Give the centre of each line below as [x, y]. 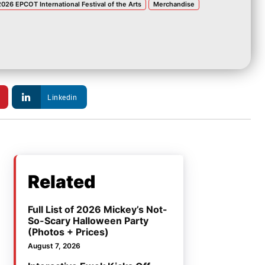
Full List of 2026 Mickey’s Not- [98, 210]
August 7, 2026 [54, 246]
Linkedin [62, 97]
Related [62, 182]
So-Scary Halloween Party [88, 221]
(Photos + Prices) [69, 232]
